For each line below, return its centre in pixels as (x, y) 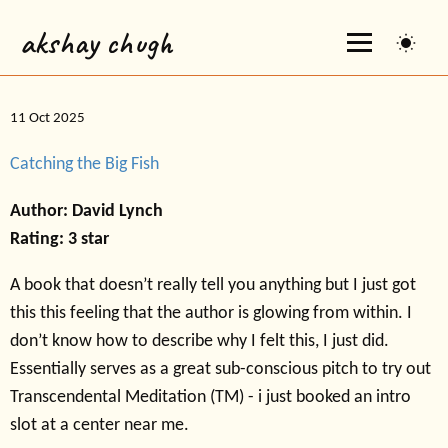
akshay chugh (96, 42)
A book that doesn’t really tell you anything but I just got (213, 286)
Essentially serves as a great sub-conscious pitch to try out (220, 370)
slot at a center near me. (99, 426)
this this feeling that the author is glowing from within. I (211, 314)
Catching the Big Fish (84, 165)
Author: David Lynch (86, 212)
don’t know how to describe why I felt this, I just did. (199, 342)
